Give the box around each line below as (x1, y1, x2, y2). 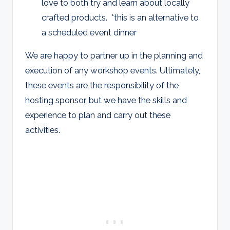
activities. (25, 125, 60, 136)
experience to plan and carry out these (25, 110, 170, 121)
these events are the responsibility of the (25, 80, 179, 91)
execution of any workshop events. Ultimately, (25, 65, 200, 76)
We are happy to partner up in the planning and (25, 50, 203, 61)
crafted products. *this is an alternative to (42, 12, 199, 23)
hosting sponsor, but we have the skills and (25, 95, 187, 106)
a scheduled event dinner (42, 27, 137, 38)
